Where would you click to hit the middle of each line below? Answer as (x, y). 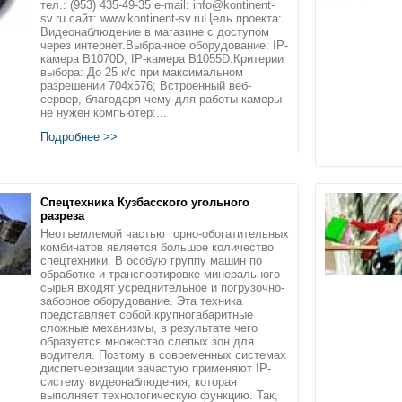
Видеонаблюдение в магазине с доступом (155, 31)
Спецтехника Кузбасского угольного (145, 202)
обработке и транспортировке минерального (160, 274)
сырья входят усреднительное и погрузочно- (162, 287)
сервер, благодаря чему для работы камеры (161, 99)
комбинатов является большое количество (157, 247)
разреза (62, 215)
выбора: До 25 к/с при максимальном (142, 72)
